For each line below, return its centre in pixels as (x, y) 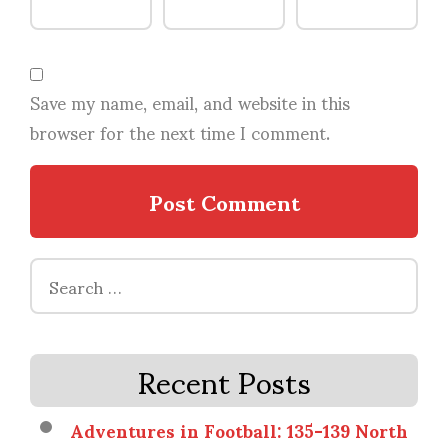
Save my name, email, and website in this (190, 101)
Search (56, 272)
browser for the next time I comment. (180, 131)
